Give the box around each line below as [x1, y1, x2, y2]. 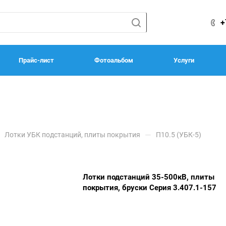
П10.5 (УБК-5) [156, 131, 201, 139]
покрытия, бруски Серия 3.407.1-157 [83, 183, 216, 192]
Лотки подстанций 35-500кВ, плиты [83, 173, 214, 182]
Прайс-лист [19, 56, 54, 64]
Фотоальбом [94, 56, 133, 64]
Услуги [174, 56, 194, 64]
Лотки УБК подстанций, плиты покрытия [5, 131, 140, 139]
